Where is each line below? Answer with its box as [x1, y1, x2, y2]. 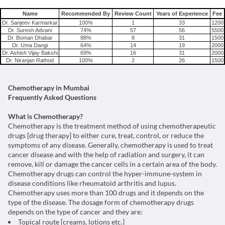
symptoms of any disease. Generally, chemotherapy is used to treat [8, 141, 213, 149]
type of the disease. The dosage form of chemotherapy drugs [8, 198, 194, 206]
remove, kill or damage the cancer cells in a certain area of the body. [8, 160, 217, 168]
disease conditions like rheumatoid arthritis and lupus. [8, 179, 176, 187]
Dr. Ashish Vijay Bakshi [2, 50, 58, 56]
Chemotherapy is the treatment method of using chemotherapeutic [8, 122, 216, 130]
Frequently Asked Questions [8, 93, 96, 101]
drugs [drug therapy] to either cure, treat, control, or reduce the [8, 131, 204, 140]
